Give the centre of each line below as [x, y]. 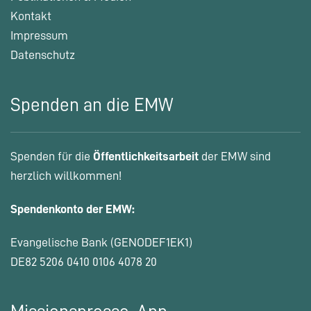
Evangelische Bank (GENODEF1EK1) [101, 242]
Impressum [39, 35]
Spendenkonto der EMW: [73, 209]
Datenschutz [43, 54]
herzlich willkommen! [66, 175]
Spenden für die [52, 156]
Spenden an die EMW [92, 105]
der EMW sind [235, 156]
